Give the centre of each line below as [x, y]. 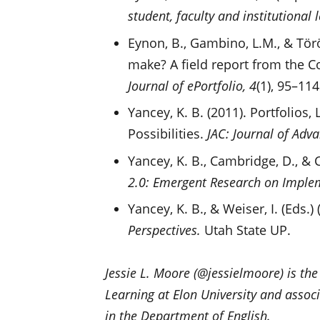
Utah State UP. [247, 230]
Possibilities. [167, 134]
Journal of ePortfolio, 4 [192, 85]
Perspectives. [166, 230]
